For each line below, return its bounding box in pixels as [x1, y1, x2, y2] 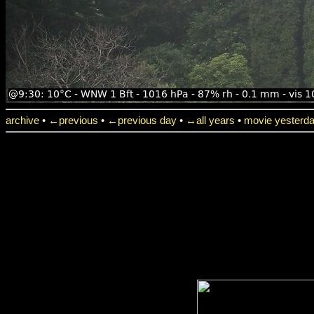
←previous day [107, 114, 177, 126]
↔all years [186, 114, 235, 126]
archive [6, 114, 39, 126]
